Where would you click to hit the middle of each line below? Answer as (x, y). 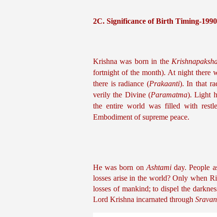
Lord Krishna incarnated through (144, 199)
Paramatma (169, 95)
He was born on (120, 167)
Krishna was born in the (132, 61)
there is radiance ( (121, 84)
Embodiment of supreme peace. (141, 117)
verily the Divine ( (122, 95)
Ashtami (159, 167)
